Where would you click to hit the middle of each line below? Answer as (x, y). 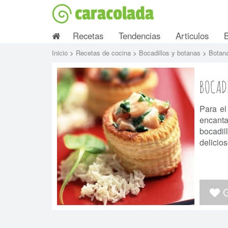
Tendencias (139, 36)
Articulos (192, 36)
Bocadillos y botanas (171, 53)
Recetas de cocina (104, 53)
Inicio (61, 53)
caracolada (114, 14)
